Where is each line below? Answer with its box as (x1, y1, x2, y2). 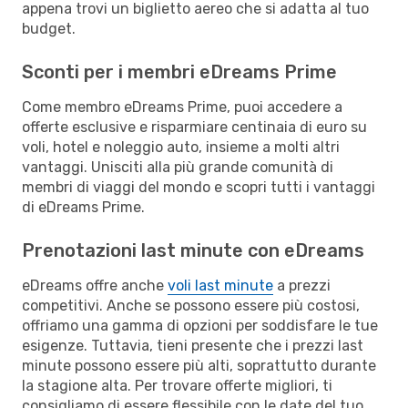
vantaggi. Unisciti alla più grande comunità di (22, 158, 333, 176)
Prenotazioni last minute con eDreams (22, 239, 364, 261)
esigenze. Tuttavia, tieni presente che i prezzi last (22, 336, 363, 354)
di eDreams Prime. (22, 198, 145, 216)
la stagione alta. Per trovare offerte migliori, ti (22, 376, 332, 394)
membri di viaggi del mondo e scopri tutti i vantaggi (22, 178, 375, 196)
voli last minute (168, 276, 273, 294)
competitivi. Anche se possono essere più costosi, (22, 296, 360, 314)
